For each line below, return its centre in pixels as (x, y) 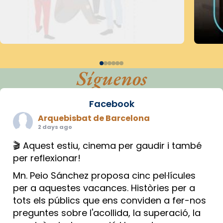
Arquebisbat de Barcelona (94, 118)
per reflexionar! (47, 158)
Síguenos (111, 78)
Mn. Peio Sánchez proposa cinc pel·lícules (104, 175)
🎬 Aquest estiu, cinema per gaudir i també (107, 145)
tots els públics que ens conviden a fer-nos (110, 200)
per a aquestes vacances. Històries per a (104, 188)
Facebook (111, 104)
